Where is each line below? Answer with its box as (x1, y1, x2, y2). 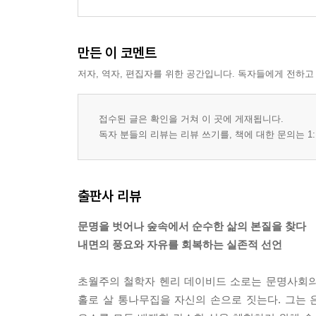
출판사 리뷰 (78, 186, 141, 205)
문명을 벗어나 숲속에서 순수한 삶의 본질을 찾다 (78, 219, 306, 232)
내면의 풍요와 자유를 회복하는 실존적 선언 (78, 238, 282, 250)
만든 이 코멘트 (78, 43, 157, 61)
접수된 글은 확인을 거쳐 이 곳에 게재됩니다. (99, 113, 284, 124)
